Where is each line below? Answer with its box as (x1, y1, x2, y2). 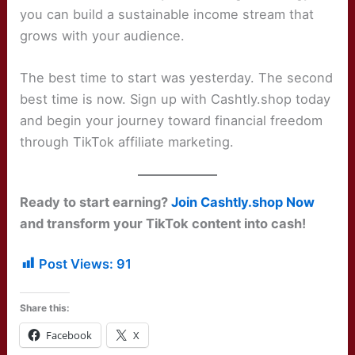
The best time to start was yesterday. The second (20, 70, 334, 86)
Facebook (46, 328, 93, 343)
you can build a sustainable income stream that (20, 6, 315, 23)
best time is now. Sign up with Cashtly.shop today (20, 91, 331, 108)
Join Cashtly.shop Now (171, 193, 315, 210)
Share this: (20, 302, 71, 315)
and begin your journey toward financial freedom (20, 113, 323, 129)
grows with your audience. (20, 28, 185, 44)
